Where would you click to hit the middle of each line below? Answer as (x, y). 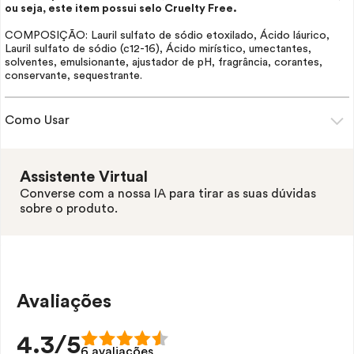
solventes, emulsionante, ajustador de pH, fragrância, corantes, (164, 62)
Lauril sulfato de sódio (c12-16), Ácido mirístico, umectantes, (158, 49)
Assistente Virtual (84, 177)
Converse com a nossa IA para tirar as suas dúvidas (168, 194)
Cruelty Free (199, 9)
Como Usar (37, 120)
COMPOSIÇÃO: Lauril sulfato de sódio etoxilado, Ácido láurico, (167, 36)
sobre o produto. (69, 209)
